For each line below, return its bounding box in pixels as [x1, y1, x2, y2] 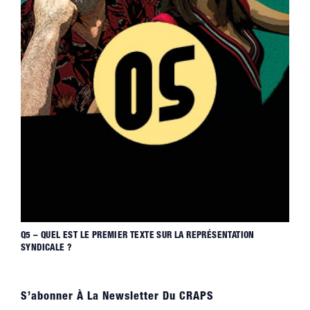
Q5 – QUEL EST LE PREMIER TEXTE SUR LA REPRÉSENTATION [21, 231, 255, 241]
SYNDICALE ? [21, 244, 73, 253]
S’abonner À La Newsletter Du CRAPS [21, 291, 214, 303]
